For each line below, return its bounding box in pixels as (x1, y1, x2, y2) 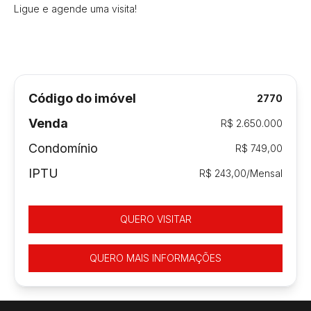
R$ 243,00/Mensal (199, 167, 283, 179)
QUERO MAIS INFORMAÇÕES (90, 251, 221, 264)
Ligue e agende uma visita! (14, 2, 137, 15)
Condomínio (28, 140, 98, 155)
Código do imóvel (28, 90, 136, 106)
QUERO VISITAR (119, 212, 192, 225)
